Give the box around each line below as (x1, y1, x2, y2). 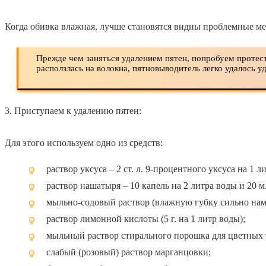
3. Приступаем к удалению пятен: (5, 106, 141, 116)
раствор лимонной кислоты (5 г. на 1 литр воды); (46, 214, 245, 224)
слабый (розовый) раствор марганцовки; (46, 247, 211, 258)
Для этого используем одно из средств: (5, 138, 163, 148)
